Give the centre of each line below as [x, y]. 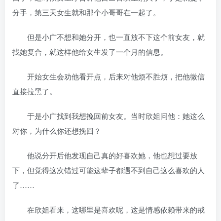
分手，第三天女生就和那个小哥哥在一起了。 [86, 12]
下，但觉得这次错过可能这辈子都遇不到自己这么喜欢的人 [109, 170]
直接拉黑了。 [35, 91]
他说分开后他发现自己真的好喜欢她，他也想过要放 [105, 155]
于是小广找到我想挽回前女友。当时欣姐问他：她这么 [109, 116]
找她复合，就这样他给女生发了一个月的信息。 [90, 52]
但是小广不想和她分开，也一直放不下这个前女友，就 [109, 37]
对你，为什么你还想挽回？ [57, 130]
